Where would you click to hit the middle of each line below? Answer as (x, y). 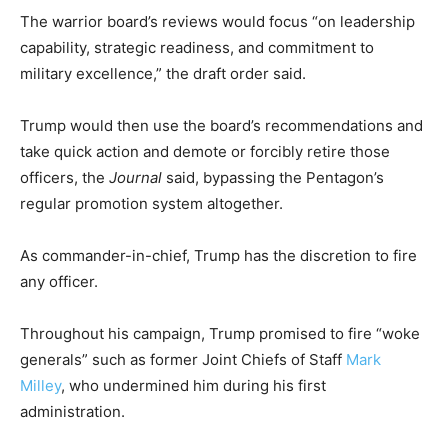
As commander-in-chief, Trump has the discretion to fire (218, 256)
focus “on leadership (342, 22)
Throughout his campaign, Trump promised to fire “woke (220, 334)
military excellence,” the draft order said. (163, 74)
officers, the (64, 178)
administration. (72, 412)
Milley (40, 386)
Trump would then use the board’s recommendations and (221, 126)
